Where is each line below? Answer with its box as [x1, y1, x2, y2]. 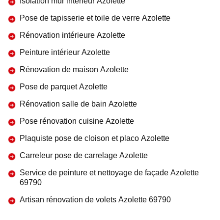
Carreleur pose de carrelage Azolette [20, 151, 148, 160]
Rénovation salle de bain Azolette [20, 100, 137, 108]
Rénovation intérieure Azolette [20, 31, 125, 39]
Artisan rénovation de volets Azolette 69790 [20, 195, 171, 204]
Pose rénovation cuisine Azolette [20, 117, 134, 125]
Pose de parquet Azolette [20, 82, 108, 91]
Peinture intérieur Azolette [20, 48, 110, 56]
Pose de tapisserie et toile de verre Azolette [20, 14, 170, 22]
